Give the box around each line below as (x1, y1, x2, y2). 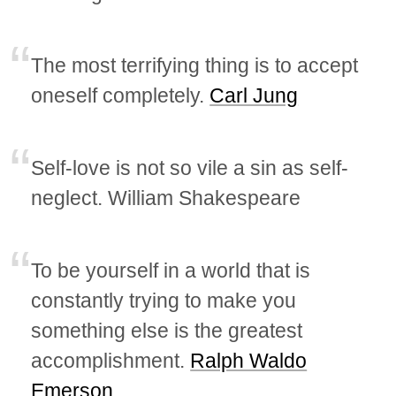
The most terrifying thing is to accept (31, 53, 359, 77)
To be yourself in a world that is (31, 258, 311, 282)
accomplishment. (31, 348, 191, 372)
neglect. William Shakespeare (31, 186, 301, 209)
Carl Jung (209, 83, 299, 107)
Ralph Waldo (190, 348, 308, 372)
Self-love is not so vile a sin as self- (31, 156, 349, 179)
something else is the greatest (31, 318, 303, 342)
